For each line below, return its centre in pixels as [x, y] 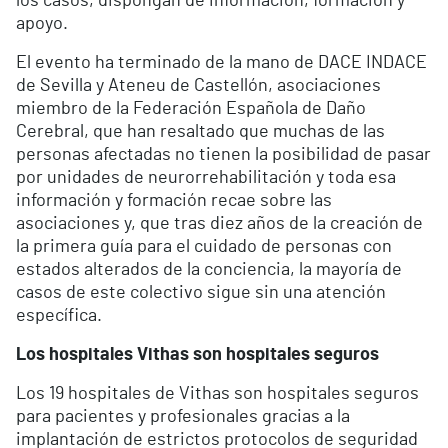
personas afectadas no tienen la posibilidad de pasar [223, 155]
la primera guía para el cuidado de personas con [204, 247]
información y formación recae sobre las [174, 201]
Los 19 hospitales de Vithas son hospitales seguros [217, 394]
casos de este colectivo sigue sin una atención [201, 293]
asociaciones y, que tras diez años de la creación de [219, 224]
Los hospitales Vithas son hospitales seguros [197, 355]
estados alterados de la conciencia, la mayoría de [209, 270]
